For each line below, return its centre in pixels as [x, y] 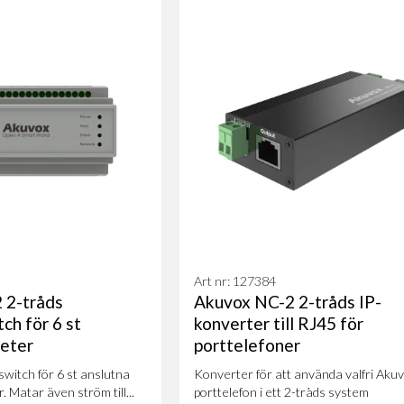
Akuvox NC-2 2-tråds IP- [288, 301]
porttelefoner [248, 344]
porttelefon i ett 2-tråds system [282, 391]
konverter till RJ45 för [279, 323]
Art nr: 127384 [235, 280]
